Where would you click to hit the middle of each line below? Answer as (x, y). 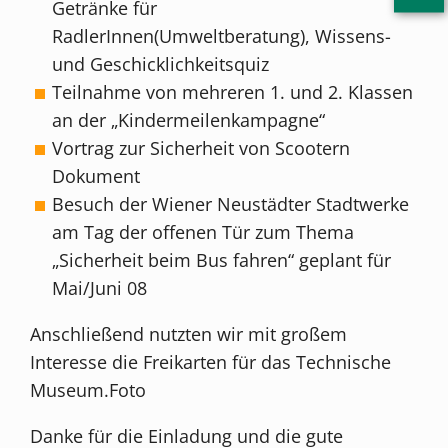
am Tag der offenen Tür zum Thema (202, 231)
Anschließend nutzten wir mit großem (189, 333)
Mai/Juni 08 (99, 287)
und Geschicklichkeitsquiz (160, 63)
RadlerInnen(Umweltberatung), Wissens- (221, 35)
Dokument (95, 175)
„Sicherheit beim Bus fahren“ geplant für (221, 259)
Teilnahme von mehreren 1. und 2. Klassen (232, 91)
